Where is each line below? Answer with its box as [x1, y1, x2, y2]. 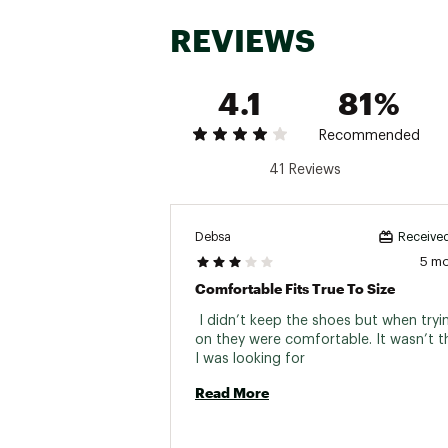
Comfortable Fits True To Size [195, 280, 395, 297]
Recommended [318, 129, 420, 143]
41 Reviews [268, 163, 341, 177]
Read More [195, 384, 269, 401]
